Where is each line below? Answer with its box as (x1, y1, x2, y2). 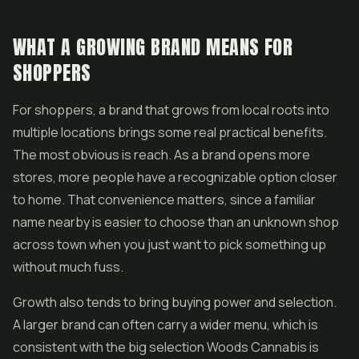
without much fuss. (13, 258, 123, 276)
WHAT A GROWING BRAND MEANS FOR (13, 33, 293, 62)
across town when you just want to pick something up (13, 236, 326, 253)
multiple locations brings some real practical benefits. (13, 123, 327, 141)
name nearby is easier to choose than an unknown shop (13, 213, 339, 231)
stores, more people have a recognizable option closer (13, 168, 337, 186)
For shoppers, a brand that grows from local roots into (13, 101, 329, 119)
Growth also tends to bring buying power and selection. (13, 293, 337, 311)
